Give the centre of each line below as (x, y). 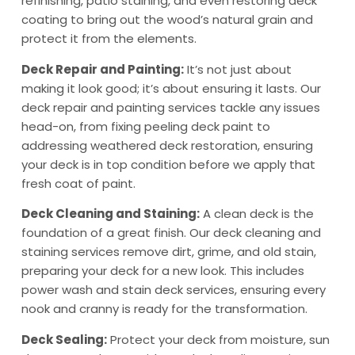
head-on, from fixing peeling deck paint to (145, 126)
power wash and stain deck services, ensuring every (173, 290)
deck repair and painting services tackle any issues (170, 107)
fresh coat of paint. (78, 183)
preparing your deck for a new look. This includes (162, 271)
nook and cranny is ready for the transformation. (164, 309)
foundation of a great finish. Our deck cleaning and (171, 233)
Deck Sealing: (64, 339)
